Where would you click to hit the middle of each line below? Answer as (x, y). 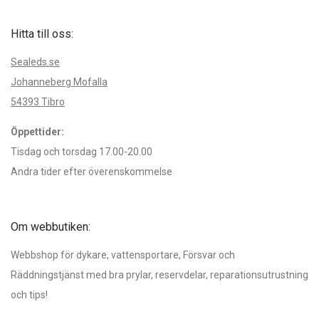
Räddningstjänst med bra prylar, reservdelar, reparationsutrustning (159, 275)
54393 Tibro (38, 102)
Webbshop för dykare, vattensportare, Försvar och (123, 255)
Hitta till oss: (42, 34)
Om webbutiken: (51, 227)
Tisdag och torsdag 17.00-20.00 (82, 152)
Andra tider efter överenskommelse (91, 172)
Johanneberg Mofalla (59, 82)
